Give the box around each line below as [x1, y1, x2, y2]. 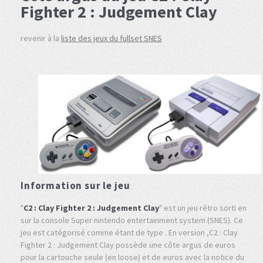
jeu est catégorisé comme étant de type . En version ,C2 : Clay [21, 227, 238, 238]
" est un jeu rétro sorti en [159, 202, 247, 213]
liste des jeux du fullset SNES [61, 33, 162, 43]
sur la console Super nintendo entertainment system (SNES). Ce [21, 214, 243, 225]
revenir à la [21, 33, 61, 43]
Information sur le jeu [21, 178, 130, 192]
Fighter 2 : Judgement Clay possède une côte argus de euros [21, 239, 235, 250]
